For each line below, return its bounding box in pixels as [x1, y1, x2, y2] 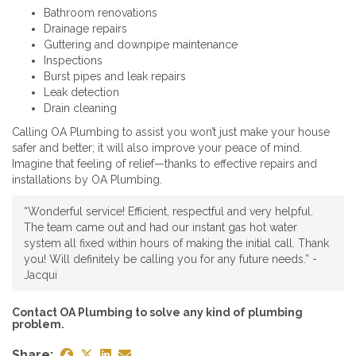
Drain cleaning [44, 101, 117, 114]
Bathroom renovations [44, 6, 157, 19]
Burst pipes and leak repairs [44, 69, 186, 83]
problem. [12, 317, 64, 331]
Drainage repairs [44, 21, 127, 35]
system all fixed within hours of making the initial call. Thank [24, 236, 329, 250]
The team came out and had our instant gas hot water [24, 220, 297, 234]
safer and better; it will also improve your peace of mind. [12, 141, 302, 154]
